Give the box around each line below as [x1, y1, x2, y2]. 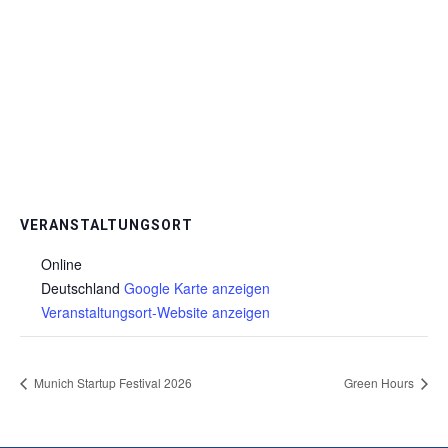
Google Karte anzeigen [124, 278, 270, 298]
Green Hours [344, 373, 417, 391]
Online [41, 254, 82, 274]
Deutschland [41, 278, 120, 298]
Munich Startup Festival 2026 [31, 373, 192, 391]
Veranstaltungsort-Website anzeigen [41, 302, 270, 322]
